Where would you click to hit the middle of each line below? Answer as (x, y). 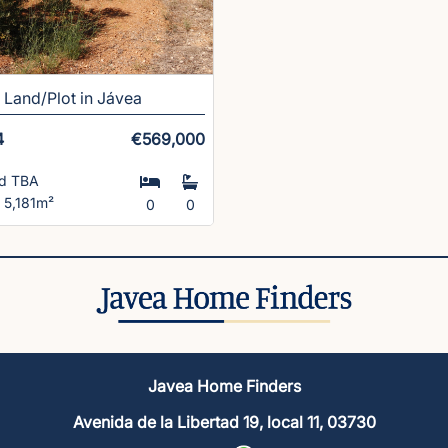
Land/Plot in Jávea (72, 97)
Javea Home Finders (224, 386)
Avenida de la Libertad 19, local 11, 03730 (224, 421)
